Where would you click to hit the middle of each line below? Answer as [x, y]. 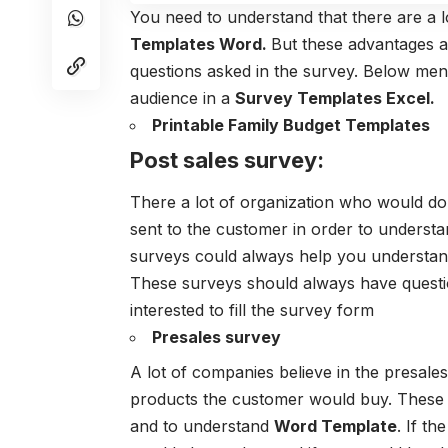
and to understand [202, 425]
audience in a [182, 98]
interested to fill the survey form [252, 309]
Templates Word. [200, 44]
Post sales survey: [229, 160]
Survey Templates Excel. [335, 98]
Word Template [335, 425]
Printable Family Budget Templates [291, 125]
